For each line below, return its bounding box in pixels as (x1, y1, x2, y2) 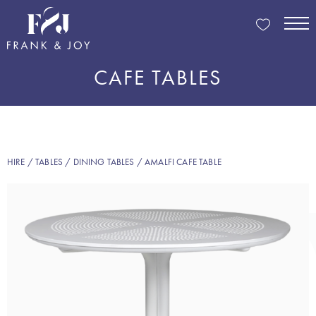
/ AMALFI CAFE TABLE (134, 156, 221, 168)
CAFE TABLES (94, 63, 222, 91)
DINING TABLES (73, 156, 135, 168)
